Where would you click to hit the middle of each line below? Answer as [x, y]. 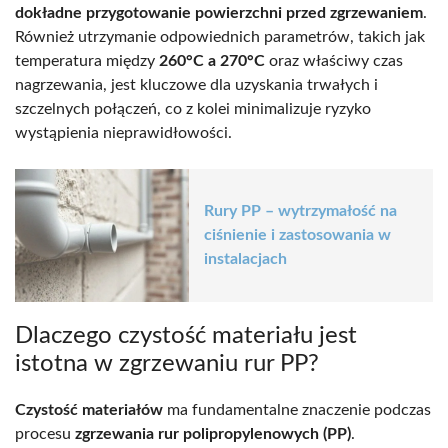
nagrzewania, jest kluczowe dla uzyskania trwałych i [196, 84]
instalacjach [245, 259]
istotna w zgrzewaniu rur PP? [167, 363]
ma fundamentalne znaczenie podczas [297, 409]
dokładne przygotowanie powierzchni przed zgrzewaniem [219, 12]
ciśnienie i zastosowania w [297, 235]
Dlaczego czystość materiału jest [186, 335]
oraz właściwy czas [334, 60]
